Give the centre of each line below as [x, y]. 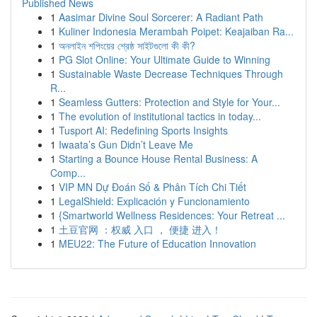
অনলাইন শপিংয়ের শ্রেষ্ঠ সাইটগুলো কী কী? [127, 45]
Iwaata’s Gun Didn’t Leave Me [126, 144]
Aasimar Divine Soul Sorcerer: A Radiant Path [161, 17]
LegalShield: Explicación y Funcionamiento [154, 201]
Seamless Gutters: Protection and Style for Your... [169, 102]
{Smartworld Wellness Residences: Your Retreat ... [172, 215]
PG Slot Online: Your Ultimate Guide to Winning [165, 59]
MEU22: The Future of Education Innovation [157, 243]
